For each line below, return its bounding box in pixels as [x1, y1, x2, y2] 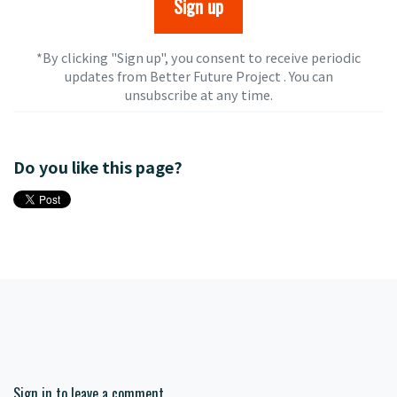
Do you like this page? [13, 154, 183, 178]
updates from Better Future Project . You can [64, 66, 333, 85]
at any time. [197, 84, 273, 104]
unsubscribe [124, 84, 198, 104]
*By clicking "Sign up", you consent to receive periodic [36, 47, 361, 66]
